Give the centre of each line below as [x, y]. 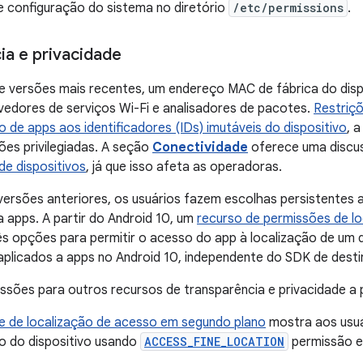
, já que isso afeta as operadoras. [184, 167]
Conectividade [200, 148]
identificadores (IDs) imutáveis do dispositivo [216, 128]
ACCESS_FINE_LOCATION [214, 342]
